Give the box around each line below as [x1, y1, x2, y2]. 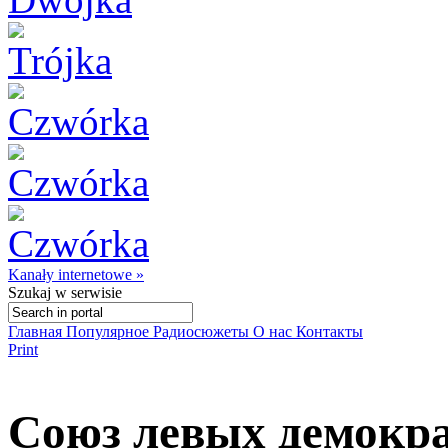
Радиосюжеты [153, 323, 253, 340]
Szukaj [8, 284, 51, 301]
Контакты [296, 323, 363, 340]
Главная [8, 323, 66, 340]
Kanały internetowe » [8, 266, 144, 283]
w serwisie [51, 284, 122, 301]
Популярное [66, 323, 153, 340]
